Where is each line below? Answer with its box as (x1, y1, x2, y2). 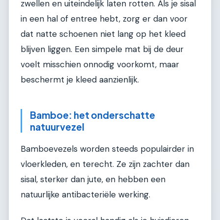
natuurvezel (30, 121, 84, 133)
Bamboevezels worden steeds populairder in (21, 143, 194, 154)
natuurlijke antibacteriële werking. (21, 189, 150, 200)
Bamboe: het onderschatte (30, 109, 155, 121)
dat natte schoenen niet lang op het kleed (21, 28, 186, 40)
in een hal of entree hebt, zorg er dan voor (21, 13, 188, 25)
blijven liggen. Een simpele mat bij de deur (21, 44, 184, 55)
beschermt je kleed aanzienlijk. (21, 74, 139, 85)
